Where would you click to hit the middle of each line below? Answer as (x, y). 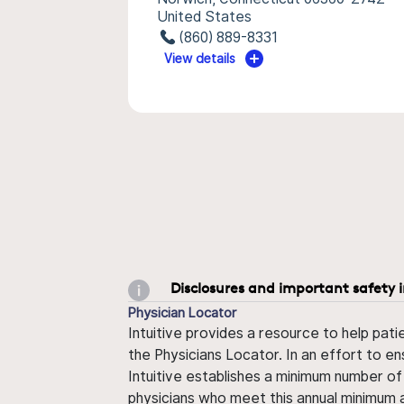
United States (204, 17)
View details (200, 59)
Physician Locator (182, 312)
